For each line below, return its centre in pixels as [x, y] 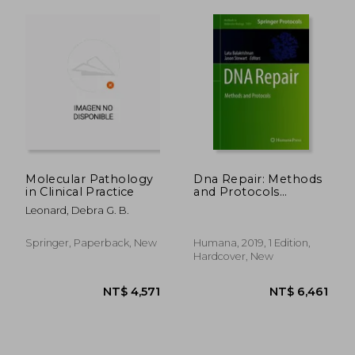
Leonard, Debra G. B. [78, 210]
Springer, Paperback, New [92, 242]
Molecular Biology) [250, 217]
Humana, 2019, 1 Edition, [252, 242]
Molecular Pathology [90, 179]
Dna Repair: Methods [258, 179]
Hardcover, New [234, 256]
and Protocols [237, 191]
